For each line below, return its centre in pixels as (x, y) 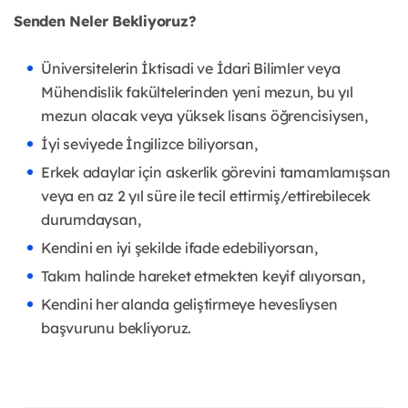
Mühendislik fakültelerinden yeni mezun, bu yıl (197, 92)
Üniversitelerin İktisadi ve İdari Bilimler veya (191, 69)
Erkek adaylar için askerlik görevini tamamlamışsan (216, 173)
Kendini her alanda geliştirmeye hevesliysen (189, 305)
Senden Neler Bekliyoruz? (105, 21)
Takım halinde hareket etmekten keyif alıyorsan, (203, 276)
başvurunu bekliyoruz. (117, 328)
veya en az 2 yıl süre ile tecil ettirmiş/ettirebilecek (206, 196)
